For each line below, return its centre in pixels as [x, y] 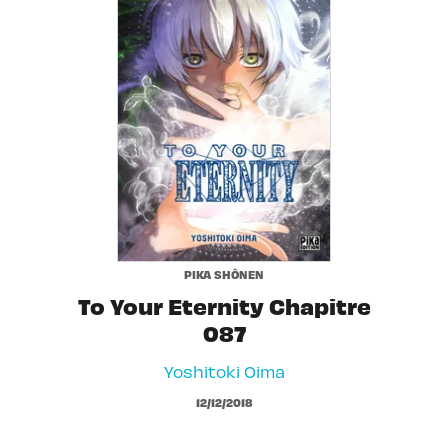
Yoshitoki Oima [224, 371]
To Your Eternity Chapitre [224, 306]
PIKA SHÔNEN [224, 273]
